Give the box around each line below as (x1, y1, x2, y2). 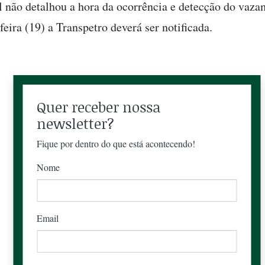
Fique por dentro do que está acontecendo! (37, 137, 196, 150)
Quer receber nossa (37, 97, 161, 117)
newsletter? (37, 114, 115, 133)
